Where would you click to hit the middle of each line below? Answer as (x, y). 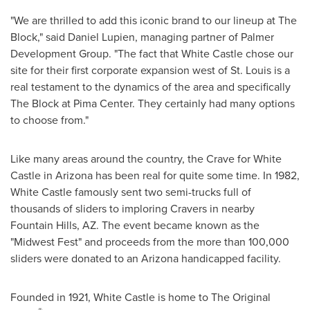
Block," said (39, 37)
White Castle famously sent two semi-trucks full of (131, 192)
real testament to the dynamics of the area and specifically (151, 86)
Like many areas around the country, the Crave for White (146, 158)
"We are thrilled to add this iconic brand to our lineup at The (154, 20)
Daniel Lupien (101, 37)
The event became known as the (179, 225)
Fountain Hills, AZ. (55, 225)
